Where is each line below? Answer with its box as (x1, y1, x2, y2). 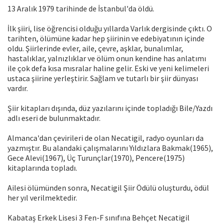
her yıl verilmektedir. (7, 193, 77, 203)
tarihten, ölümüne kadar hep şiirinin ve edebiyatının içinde (7, 33, 205, 44)
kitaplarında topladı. (7, 163, 77, 173)
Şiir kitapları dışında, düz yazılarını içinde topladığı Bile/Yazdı (7, 103, 213, 113)
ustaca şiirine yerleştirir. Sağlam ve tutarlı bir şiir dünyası (7, 73, 198, 84)
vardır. (7, 83, 28, 94)
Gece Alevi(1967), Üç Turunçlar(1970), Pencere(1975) (7, 153, 185, 163)
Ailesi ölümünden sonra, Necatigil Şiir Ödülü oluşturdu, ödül (7, 183, 209, 193)
